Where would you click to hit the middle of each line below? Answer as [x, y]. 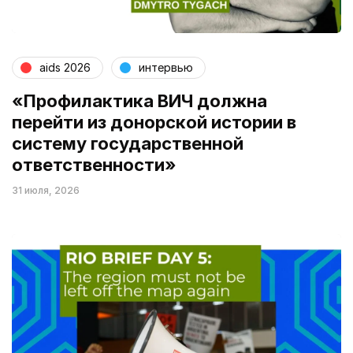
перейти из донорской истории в [154, 122]
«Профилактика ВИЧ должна [139, 100]
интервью [166, 68]
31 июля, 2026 [46, 190]
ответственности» [94, 164]
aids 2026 [65, 68]
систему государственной [128, 143]
